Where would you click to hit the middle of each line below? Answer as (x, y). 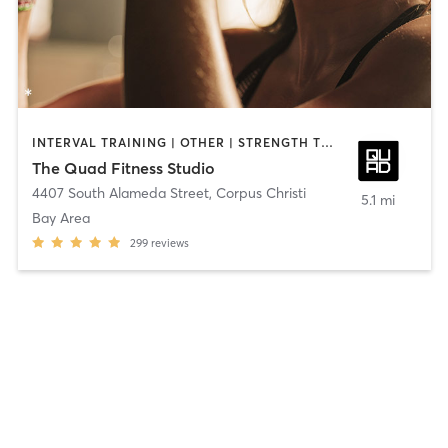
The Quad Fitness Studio (123, 168)
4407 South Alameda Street (120, 193)
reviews (169, 243)
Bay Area (60, 218)
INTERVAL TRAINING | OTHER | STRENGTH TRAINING (326, 142)
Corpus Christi (260, 193)
